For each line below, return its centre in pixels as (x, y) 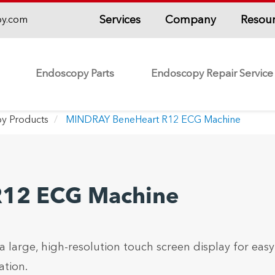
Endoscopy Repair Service (212, 74)
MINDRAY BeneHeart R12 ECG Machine (153, 120)
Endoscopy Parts (75, 74)
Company (190, 20)
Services (120, 20)
